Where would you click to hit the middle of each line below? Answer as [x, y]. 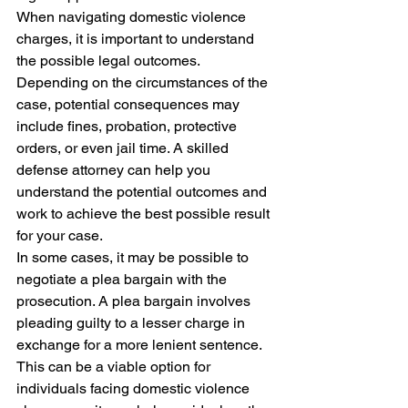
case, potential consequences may [130, 104]
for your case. [60, 235]
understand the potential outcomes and [143, 191]
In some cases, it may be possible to [134, 257]
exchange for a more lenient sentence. [141, 344]
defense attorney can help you [115, 169]
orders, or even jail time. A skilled [124, 148]
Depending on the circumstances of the [144, 82]
